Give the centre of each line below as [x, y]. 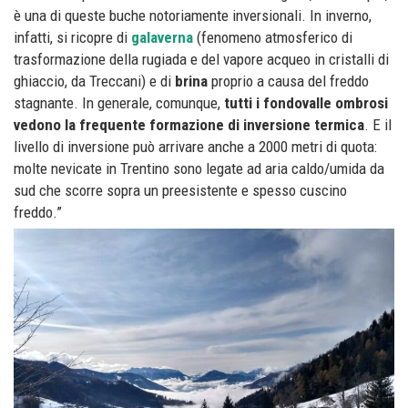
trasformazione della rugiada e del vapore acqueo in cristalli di [201, 59]
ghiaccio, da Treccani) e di [92, 81]
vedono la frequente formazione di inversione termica [189, 124]
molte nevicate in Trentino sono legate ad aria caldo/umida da [199, 168]
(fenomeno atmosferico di [273, 37]
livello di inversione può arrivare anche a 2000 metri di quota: [195, 146]
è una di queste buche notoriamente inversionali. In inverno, [193, 15]
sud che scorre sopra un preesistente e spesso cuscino [180, 190]
